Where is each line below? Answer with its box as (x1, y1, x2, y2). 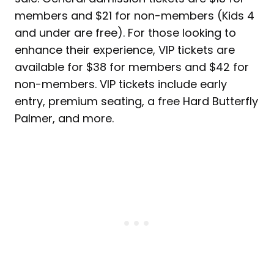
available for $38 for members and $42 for (15, 59, 249, 75)
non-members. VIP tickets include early (15, 76, 227, 92)
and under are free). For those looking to (15, 25, 236, 41)
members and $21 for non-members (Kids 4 (15, 8, 254, 24)
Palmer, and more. (15, 111, 114, 127)
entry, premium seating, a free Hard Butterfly (15, 94, 258, 109)
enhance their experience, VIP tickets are (15, 42, 235, 58)
